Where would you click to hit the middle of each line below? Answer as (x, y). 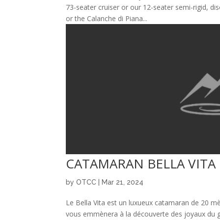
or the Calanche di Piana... (107, 19)
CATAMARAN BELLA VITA (141, 163)
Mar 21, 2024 (123, 182)
